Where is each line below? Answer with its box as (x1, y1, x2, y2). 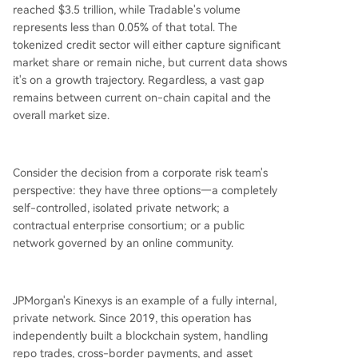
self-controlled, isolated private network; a (13, 201, 229, 214)
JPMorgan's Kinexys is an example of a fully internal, (13, 294, 276, 307)
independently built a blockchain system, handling (13, 329, 268, 342)
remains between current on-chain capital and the (13, 91, 271, 104)
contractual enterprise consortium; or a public (13, 219, 245, 232)
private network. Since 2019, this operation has (13, 312, 251, 324)
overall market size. (13, 109, 109, 121)
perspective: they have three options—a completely (13, 184, 277, 197)
